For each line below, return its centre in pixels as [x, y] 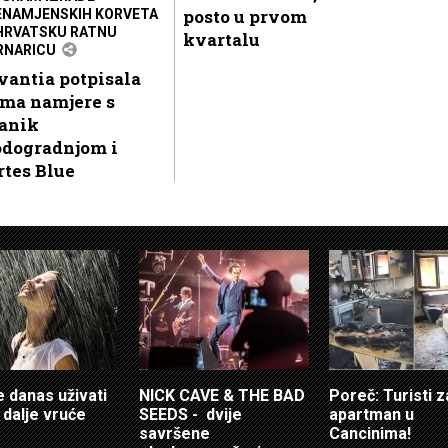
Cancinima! [370, 433]
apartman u [371, 414]
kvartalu [221, 39]
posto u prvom [245, 16]
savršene [174, 433]
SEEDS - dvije [190, 414]
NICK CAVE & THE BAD [222, 395]
